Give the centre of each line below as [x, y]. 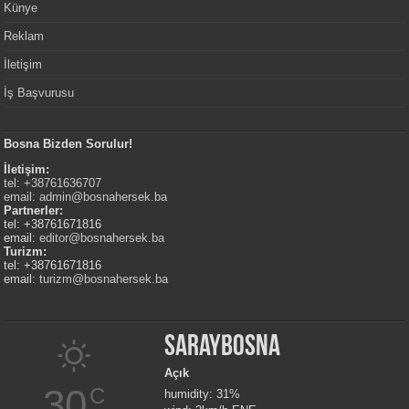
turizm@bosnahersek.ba [104, 279]
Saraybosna [223, 348]
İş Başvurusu [39, 93]
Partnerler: [34, 211]
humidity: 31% [203, 394]
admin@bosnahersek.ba [104, 197]
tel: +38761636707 [53, 184]
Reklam [24, 37]
